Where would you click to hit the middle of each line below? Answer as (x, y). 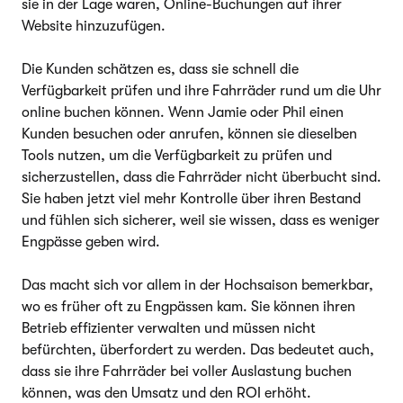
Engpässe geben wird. (91, 242)
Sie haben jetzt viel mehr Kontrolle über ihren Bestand (191, 198)
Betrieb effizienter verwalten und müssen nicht (169, 328)
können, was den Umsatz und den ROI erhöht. (166, 393)
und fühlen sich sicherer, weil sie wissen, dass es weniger (201, 220)
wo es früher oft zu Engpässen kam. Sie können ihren (188, 306)
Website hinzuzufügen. (94, 26)
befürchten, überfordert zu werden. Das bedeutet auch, (198, 349)
